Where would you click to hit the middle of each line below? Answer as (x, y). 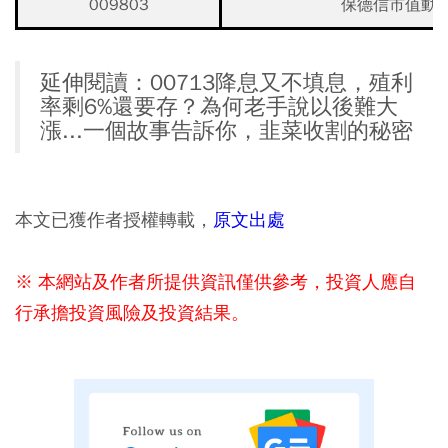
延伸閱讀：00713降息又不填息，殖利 (226, 82)
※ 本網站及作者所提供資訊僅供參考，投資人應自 (215, 281)
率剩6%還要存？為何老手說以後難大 (219, 106)
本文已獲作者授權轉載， (114, 219)
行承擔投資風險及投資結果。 (132, 312)
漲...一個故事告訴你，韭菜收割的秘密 (226, 130)
